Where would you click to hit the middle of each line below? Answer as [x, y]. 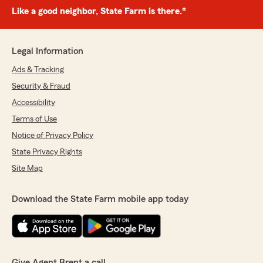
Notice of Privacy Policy [53, 136]
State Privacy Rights [47, 152]
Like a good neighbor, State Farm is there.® [99, 11]
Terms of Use [34, 119]
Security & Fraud [41, 86]
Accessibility [33, 103]
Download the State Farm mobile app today [100, 199]
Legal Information [48, 51]
